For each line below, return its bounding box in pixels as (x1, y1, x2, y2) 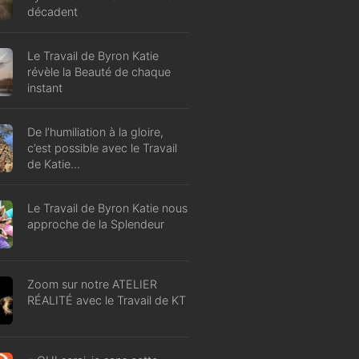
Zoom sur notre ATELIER (27, 276, 157, 291)
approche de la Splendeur (27, 216, 164, 231)
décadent (27, 4, 78, 18)
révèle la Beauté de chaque (27, 64, 171, 79)
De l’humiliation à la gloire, (27, 124, 163, 139)
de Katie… (27, 156, 80, 171)
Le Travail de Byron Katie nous (27, 200, 188, 215)
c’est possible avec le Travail (27, 140, 177, 155)
